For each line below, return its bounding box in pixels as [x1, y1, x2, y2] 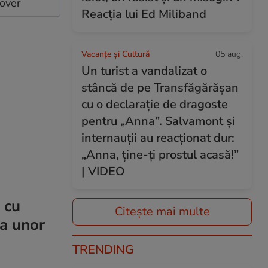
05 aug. [215, 48, 243, 60]
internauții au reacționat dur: [81, 130, 234, 146]
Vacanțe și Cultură [81, 48, 150, 60]
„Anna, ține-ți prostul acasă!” [81, 147, 239, 163]
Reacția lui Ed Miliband [81, 6, 206, 22]
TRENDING [72, 242, 134, 258]
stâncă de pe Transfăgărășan [81, 80, 239, 96]
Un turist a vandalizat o [81, 63, 207, 79]
